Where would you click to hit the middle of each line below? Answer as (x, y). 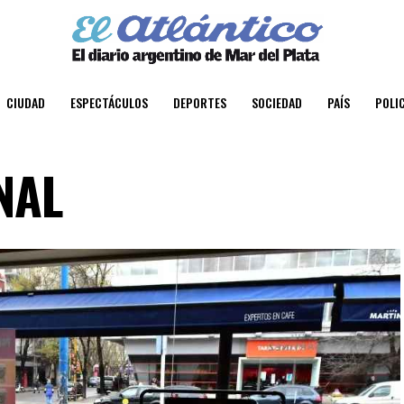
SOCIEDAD (277, 102)
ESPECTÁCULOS (109, 102)
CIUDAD (26, 102)
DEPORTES (200, 102)
